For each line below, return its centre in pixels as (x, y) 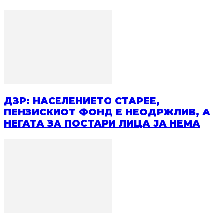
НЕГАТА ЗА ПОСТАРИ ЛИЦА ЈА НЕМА (102, 124)
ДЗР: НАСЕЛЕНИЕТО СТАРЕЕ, (82, 101)
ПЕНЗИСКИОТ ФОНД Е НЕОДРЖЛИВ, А (107, 112)
